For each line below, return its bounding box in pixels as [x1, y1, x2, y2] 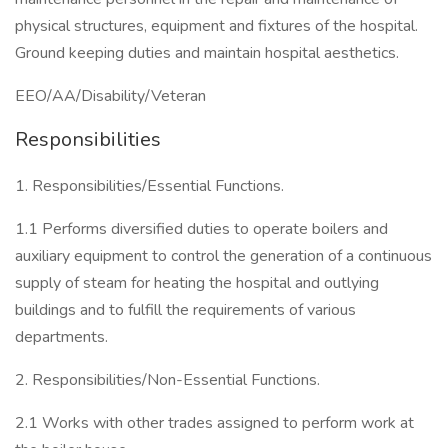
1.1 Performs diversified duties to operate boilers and [15, 218, 388, 240]
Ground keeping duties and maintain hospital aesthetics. [15, 42, 399, 64]
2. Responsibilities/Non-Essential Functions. [15, 369, 320, 391]
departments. [15, 326, 108, 348]
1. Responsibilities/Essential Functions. [15, 175, 284, 197]
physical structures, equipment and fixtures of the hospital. [15, 15, 418, 37]
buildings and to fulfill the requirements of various [15, 299, 356, 321]
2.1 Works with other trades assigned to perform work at [15, 412, 414, 434]
